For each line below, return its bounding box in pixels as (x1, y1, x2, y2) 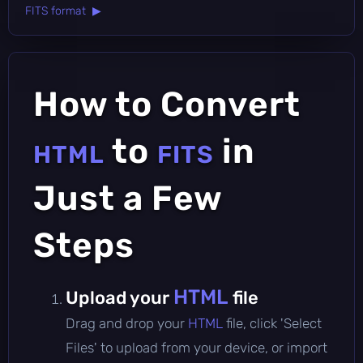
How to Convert (33, 83, 301, 125)
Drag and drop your (66, 314, 188, 331)
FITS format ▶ (25, 3, 101, 18)
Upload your (66, 286, 173, 309)
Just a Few (33, 177, 222, 219)
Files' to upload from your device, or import (66, 339, 327, 356)
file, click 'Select (226, 314, 322, 331)
